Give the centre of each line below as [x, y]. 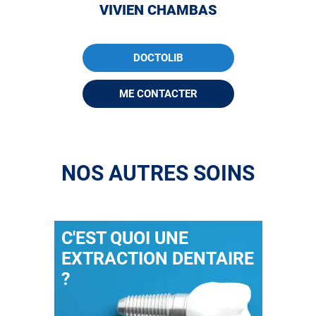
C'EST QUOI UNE [124, 238]
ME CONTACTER [158, 94]
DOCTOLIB [158, 58]
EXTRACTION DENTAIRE [157, 259]
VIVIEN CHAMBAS [158, 10]
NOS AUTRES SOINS [158, 173]
